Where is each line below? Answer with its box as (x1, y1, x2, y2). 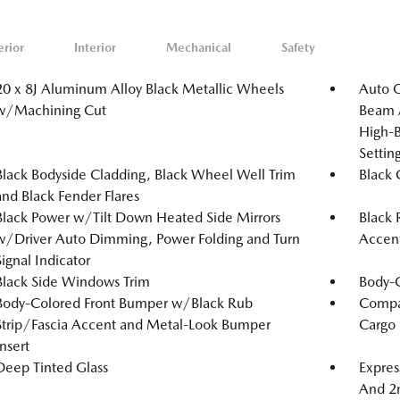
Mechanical (166, 40, 231, 54)
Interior (74, 40, 116, 54)
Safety (281, 40, 315, 54)
